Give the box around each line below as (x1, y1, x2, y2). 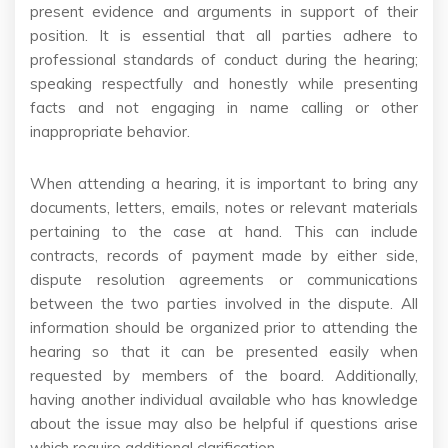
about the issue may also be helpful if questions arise (30, 414, 418, 434)
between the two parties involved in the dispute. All (30, 294, 418, 314)
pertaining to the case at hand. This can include (30, 222, 418, 242)
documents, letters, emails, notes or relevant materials (30, 198, 418, 218)
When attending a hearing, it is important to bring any (30, 174, 418, 194)
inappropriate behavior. (30, 122, 190, 142)
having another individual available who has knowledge (30, 390, 418, 410)
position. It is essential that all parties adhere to (30, 26, 418, 46)
